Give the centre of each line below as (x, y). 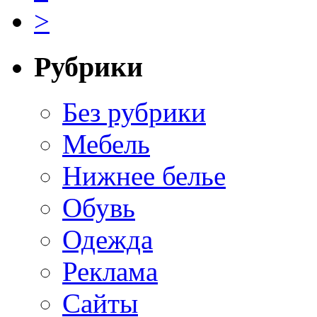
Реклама (110, 272)
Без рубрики (134, 113)
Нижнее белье (144, 176)
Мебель (106, 144)
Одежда (108, 240)
